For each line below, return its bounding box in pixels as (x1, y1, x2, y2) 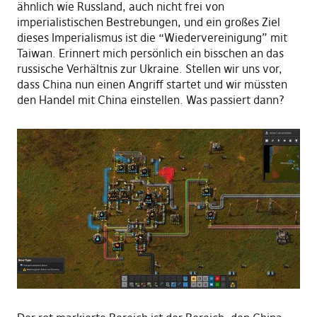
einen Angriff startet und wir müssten (96, 77, 287, 92)
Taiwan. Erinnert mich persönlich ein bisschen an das (16, 46, 284, 61)
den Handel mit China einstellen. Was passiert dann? (16, 93, 284, 108)
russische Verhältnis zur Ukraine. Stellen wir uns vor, (16, 62, 282, 76)
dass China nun (16, 77, 97, 92)
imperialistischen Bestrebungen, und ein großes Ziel (16, 15, 280, 30)
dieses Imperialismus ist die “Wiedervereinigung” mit (16, 30, 287, 45)
